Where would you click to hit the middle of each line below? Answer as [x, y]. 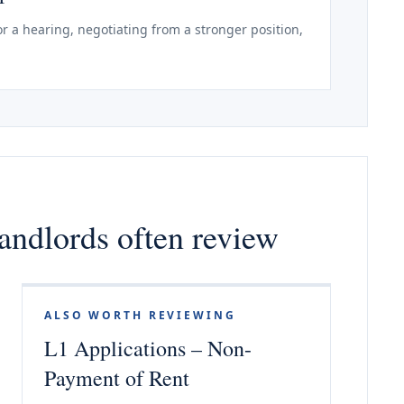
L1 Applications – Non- [148, 348]
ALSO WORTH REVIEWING [140, 315]
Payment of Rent [117, 378]
